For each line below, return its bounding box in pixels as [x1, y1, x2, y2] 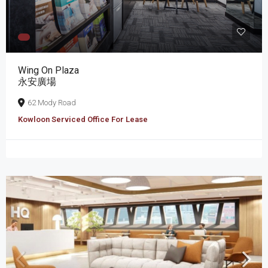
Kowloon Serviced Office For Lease [18, 114, 148, 124]
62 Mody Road [28, 98, 76, 107]
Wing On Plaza [18, 64, 79, 76]
